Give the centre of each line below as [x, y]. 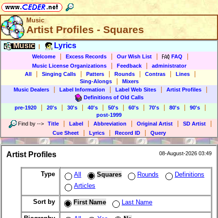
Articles [85, 186]
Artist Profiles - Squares [85, 30]
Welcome [44, 56]
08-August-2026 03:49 [185, 154]
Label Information [82, 90]
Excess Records [86, 56]
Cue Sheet [65, 133]
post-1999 [109, 115]
